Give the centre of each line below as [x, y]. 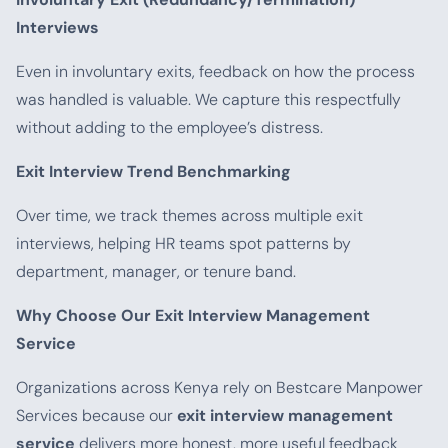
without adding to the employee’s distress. [169, 127]
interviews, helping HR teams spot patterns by [183, 243]
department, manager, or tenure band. [156, 271]
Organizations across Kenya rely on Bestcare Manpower [219, 387]
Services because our [96, 415]
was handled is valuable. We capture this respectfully [208, 99]
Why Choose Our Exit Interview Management [193, 315]
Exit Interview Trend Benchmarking [153, 171]
